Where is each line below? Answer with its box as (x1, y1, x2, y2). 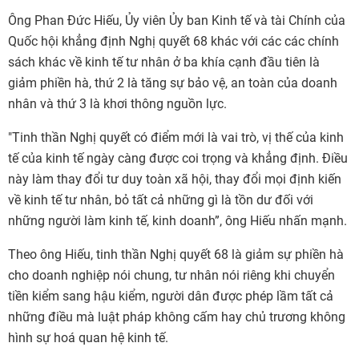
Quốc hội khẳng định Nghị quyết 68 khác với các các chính (8, 34, 339, 49)
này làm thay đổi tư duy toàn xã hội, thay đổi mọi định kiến (8, 171, 341, 187)
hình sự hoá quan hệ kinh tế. (8, 330, 168, 345)
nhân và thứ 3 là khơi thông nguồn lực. (8, 96, 227, 111)
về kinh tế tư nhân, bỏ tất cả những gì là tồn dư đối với (8, 192, 313, 208)
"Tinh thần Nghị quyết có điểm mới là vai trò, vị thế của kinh (8, 130, 344, 145)
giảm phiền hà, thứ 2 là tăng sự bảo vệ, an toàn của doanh (8, 75, 337, 91)
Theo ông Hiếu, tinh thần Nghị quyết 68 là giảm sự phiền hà (8, 247, 344, 262)
